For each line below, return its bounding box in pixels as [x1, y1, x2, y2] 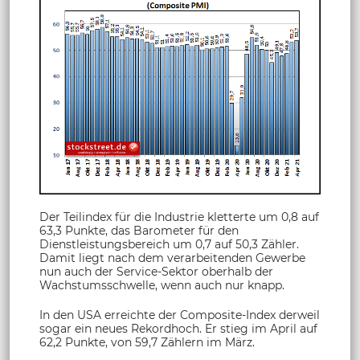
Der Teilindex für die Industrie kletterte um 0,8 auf [39, 210, 319, 225]
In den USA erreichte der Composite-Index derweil [39, 308, 320, 323]
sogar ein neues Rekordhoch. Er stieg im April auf [39, 321, 317, 337]
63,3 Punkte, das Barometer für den [39, 223, 239, 239]
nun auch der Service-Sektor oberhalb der [39, 264, 273, 280]
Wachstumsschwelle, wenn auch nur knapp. [39, 278, 284, 293]
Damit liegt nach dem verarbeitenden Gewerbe [39, 251, 305, 266]
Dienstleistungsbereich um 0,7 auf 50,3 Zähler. [39, 237, 299, 252]
